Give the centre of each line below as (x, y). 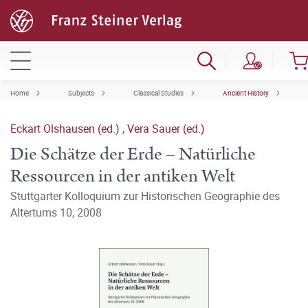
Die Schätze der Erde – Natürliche (133, 154)
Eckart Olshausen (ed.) (66, 129)
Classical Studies (158, 93)
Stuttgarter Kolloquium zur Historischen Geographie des (145, 196)
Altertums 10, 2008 (56, 212)
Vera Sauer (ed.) (166, 129)
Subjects (81, 93)
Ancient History (246, 93)
